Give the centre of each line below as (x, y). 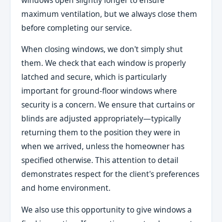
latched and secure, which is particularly (94, 77)
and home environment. (66, 188)
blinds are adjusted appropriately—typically (101, 119)
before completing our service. (77, 28)
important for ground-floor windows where (99, 91)
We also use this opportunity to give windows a (107, 209)
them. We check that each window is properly (104, 63)
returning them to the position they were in (101, 133)
